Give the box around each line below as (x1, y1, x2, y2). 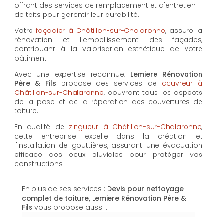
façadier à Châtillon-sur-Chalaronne (36, 26, 166, 36)
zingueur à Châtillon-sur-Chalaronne (69, 122, 202, 132)
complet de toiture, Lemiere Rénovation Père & (22, 193, 186, 203)
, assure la (165, 26, 203, 36)
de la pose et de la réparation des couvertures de (15, 97, 202, 107)
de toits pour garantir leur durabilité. (15, 10, 139, 20)
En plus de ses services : (22, 184, 107, 194)
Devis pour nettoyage (107, 184, 184, 194)
